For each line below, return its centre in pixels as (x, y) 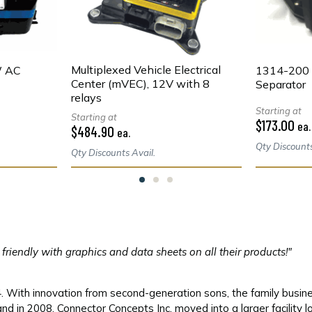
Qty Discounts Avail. (113, 153)
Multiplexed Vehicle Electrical (146, 70)
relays (86, 98)
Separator (281, 85)
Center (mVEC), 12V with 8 (140, 84)
